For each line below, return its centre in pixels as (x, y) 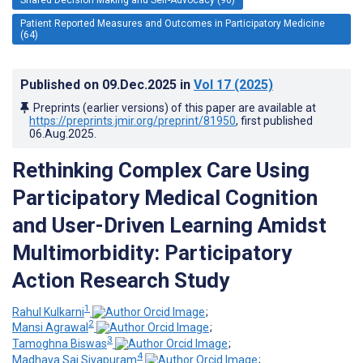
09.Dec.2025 (141, 84)
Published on (61, 84)
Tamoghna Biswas (60, 343)
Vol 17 (212, 84)
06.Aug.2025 (62, 133)
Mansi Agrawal (50, 328)
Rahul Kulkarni (48, 312)
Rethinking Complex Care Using (161, 170)
